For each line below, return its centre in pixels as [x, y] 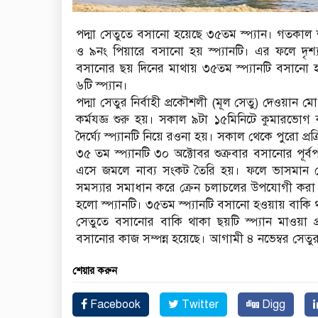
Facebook [114, 305]
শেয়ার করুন [95, 271]
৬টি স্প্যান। [102, 86]
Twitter [199, 305]
